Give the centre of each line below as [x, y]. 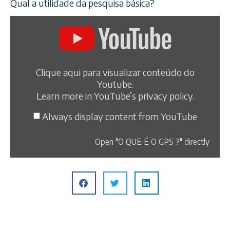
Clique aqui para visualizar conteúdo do [115, 72]
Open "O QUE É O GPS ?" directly [152, 142]
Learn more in [65, 96]
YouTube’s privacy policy [143, 96]
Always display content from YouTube [119, 116]
